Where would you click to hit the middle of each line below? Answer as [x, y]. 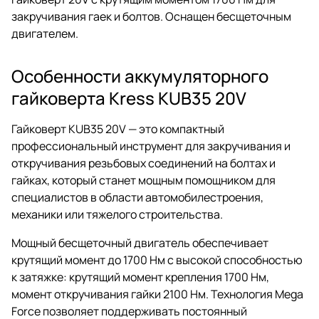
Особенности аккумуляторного [140, 75]
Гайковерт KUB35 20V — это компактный [118, 129]
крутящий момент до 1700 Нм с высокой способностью [157, 260]
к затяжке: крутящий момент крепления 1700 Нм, [140, 277]
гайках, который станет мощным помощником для [143, 180]
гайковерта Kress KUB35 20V [129, 98]
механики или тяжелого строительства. [117, 214]
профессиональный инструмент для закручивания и [151, 146]
